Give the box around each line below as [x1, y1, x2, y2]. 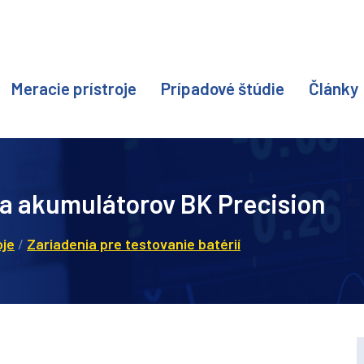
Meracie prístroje [11, 78, 136, 98]
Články [309, 78, 358, 98]
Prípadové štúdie [161, 78, 284, 98]
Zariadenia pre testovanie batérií [27, 235, 240, 253]
